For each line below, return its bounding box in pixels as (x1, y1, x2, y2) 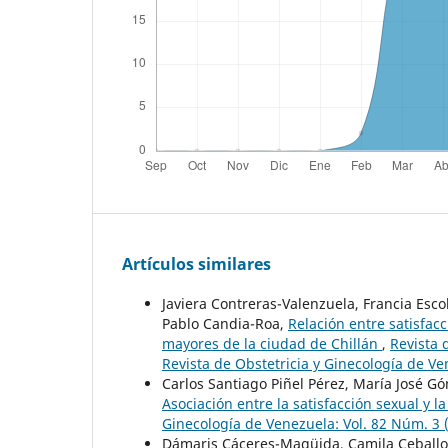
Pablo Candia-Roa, (162, 314, 288, 334)
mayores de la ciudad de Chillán (162, 334, 382, 354)
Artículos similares (122, 253, 271, 276)
